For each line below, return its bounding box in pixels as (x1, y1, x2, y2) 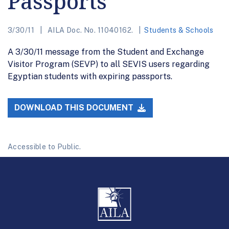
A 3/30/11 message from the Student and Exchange (8, 47, 204, 57)
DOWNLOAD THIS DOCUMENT (14, 103, 136, 113)
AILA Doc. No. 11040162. (45, 26, 135, 34)
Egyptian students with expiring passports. (8, 71, 172, 81)
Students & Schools (144, 26, 214, 34)
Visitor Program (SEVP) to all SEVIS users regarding (8, 59, 210, 69)
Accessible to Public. (8, 143, 81, 151)
